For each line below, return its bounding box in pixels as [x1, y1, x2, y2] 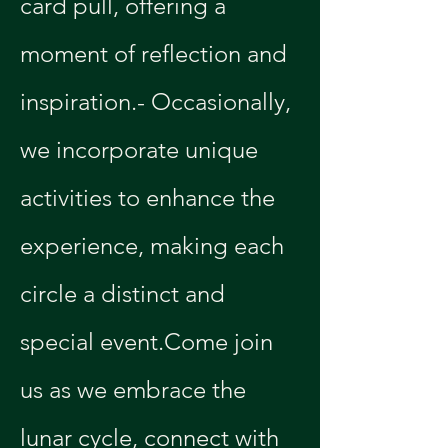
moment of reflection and [20, 39, 293, 68]
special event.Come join [20, 327, 279, 356]
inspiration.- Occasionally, [20, 87, 297, 116]
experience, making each [20, 231, 290, 260]
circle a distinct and [20, 279, 231, 308]
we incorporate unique [20, 135, 264, 164]
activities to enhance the [20, 183, 281, 212]
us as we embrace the [20, 375, 252, 404]
